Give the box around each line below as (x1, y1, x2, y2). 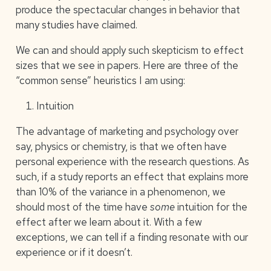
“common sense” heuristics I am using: (15, 73, 185, 87)
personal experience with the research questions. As (15, 154, 249, 168)
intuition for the (174, 200, 247, 214)
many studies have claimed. (15, 18, 137, 31)
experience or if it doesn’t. (15, 245, 132, 259)
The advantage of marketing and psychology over (15, 124, 238, 138)
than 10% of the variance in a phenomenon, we (15, 184, 226, 198)
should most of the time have (15, 200, 150, 214)
